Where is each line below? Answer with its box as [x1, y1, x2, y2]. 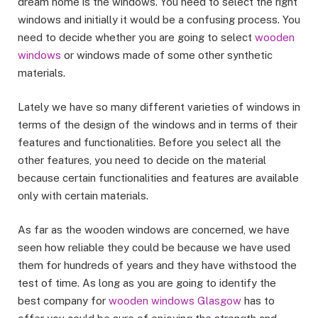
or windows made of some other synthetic [61, 49, 273, 62]
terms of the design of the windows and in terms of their [18, 119, 297, 131]
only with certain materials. [18, 190, 151, 202]
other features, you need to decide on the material [18, 154, 266, 167]
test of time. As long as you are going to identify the [18, 277, 276, 290]
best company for [18, 295, 109, 307]
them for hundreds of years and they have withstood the [18, 259, 297, 272]
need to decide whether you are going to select [18, 31, 255, 44]
